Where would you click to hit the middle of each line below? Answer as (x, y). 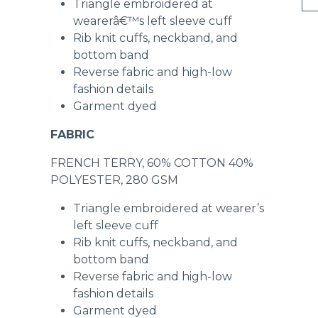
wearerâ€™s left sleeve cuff (153, 21)
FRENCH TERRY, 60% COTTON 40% (152, 163)
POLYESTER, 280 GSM (115, 180)
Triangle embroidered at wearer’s (169, 208)
